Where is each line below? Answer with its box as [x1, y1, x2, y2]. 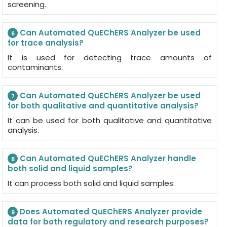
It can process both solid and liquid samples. [8, 178, 175, 188]
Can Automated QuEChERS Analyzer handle [18, 153, 197, 164]
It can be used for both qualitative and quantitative [8, 115, 212, 126]
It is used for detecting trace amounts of [8, 52, 212, 63]
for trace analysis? [8, 37, 84, 48]
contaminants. [8, 62, 63, 72]
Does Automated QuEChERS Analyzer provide [18, 206, 203, 217]
